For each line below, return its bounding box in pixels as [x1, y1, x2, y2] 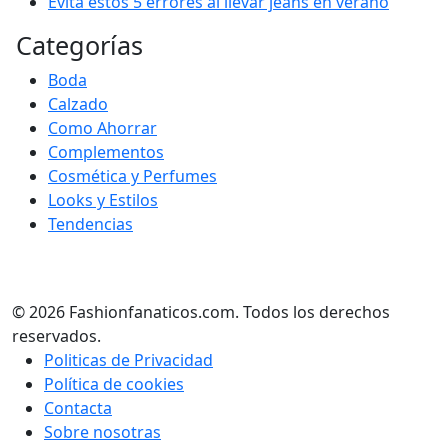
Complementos [48, 141, 164, 163]
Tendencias [48, 213, 133, 235]
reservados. [12, 325, 101, 347]
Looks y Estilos [48, 189, 158, 211]
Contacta [44, 397, 112, 419]
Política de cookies [44, 373, 184, 395]
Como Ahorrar [48, 117, 157, 139]
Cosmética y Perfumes [48, 165, 217, 187]
